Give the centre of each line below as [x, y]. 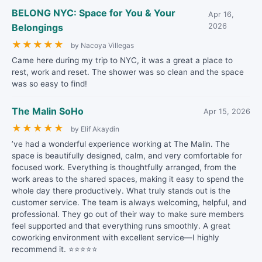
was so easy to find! [49, 84]
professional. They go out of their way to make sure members [128, 214]
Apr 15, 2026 [227, 111]
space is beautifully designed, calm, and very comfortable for [127, 156]
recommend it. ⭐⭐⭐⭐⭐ [55, 249]
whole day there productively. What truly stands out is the [121, 191]
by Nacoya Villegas [102, 45]
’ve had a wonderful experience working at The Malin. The [121, 144]
